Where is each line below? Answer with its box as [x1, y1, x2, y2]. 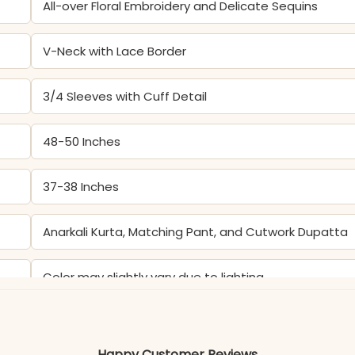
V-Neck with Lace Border [43, 42, 187, 59]
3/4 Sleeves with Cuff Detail [43, 87, 208, 105]
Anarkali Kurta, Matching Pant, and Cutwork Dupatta [43, 223, 349, 240]
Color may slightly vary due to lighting [43, 268, 265, 285]
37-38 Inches [43, 177, 120, 195]
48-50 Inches [43, 132, 121, 150]
